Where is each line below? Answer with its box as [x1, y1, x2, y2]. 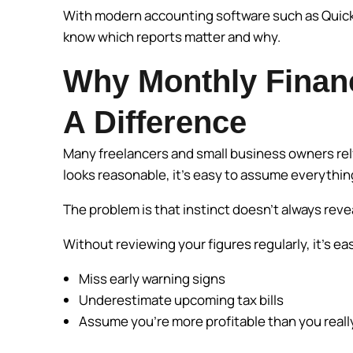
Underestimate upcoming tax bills [79, 291, 286, 310]
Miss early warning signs [79, 269, 228, 288]
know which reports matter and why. [63, 28, 283, 46]
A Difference [63, 105, 247, 140]
